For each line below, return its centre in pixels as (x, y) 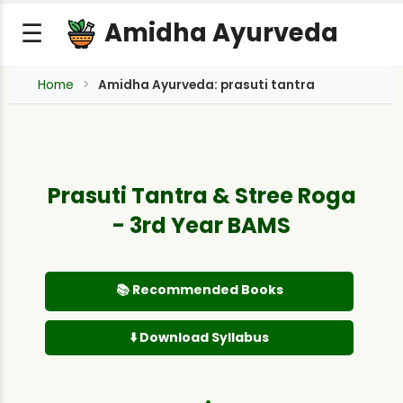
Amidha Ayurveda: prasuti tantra (206, 85)
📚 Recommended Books (199, 290)
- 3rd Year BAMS (201, 225)
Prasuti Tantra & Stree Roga (201, 196)
